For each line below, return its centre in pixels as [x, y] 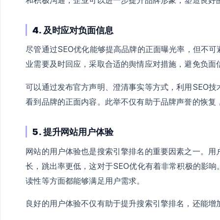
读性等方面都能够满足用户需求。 [85, 180]
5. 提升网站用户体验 [73, 131]
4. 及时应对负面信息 [73, 30]
